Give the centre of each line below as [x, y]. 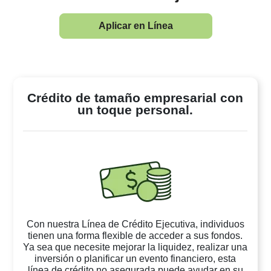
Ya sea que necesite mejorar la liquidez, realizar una [135, 247]
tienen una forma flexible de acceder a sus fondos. [135, 235]
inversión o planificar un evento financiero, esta [135, 258]
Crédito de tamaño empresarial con [135, 98]
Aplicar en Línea [135, 26]
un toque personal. [135, 110]
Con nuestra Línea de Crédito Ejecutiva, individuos [135, 224]
